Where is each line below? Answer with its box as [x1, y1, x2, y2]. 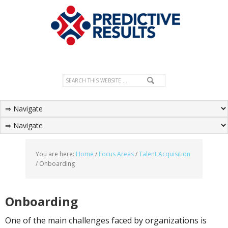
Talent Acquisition [139, 150, 190, 158]
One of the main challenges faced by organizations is [5, 215, 207, 226]
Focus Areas [99, 150, 134, 158]
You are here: [36, 150, 76, 158]
